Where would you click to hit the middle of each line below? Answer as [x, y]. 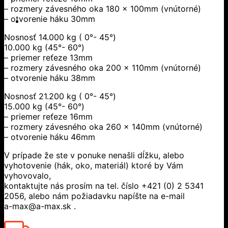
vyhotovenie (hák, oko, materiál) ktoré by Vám [94, 165]
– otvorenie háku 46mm [50, 137]
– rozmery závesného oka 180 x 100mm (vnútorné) [103, 8]
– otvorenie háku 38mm [50, 78]
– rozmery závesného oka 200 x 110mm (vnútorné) [103, 67]
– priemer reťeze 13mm [48, 57]
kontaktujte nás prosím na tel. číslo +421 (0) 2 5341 [104, 186]
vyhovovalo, [27, 175]
